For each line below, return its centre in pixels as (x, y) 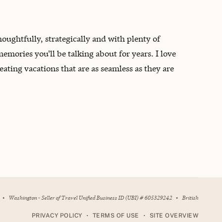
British (190, 197)
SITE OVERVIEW (174, 215)
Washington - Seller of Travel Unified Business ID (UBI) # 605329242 (90, 197)
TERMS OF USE (116, 215)
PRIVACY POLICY (57, 215)
